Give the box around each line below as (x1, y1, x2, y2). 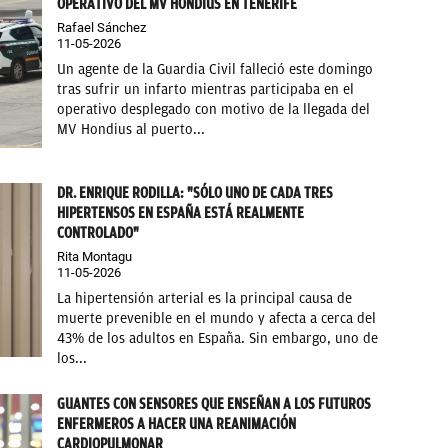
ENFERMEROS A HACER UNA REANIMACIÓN (57, 415, 297, 434)
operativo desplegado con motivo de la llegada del (57, 101, 371, 119)
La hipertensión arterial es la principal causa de (57, 290, 353, 308)
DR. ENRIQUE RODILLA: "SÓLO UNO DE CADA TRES (57, 184, 334, 203)
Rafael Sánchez (57, 20, 147, 36)
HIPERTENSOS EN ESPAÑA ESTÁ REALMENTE (57, 204, 305, 223)
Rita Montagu (57, 249, 133, 265)
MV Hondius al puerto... (57, 121, 206, 139)
